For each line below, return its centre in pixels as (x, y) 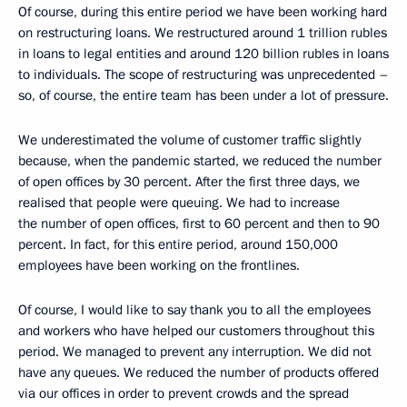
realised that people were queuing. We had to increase (179, 203)
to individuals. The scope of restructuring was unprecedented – (203, 75)
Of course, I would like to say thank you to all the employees (194, 310)
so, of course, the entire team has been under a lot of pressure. (203, 96)
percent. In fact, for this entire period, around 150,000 (178, 245)
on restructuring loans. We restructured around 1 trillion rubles (203, 33)
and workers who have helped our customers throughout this (196, 331)
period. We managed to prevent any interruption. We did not (195, 352)
